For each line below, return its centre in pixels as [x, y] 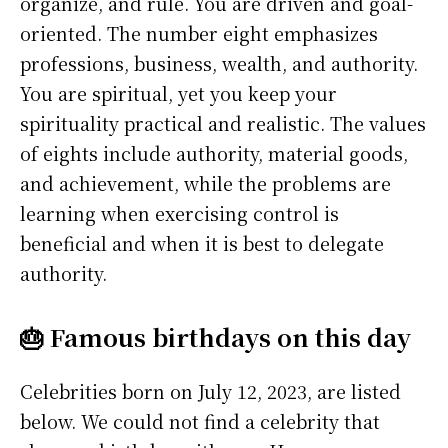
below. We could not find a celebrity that [200, 421]
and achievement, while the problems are [205, 183]
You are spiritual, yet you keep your [178, 93]
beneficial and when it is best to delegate [202, 243]
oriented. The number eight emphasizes [199, 33]
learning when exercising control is [179, 213]
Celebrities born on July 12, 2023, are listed [210, 391]
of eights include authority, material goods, [214, 153]
